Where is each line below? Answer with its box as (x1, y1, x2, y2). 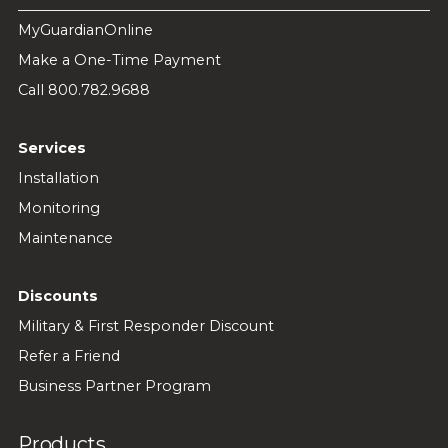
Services (17, 138, 86, 157)
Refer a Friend (17, 346, 120, 365)
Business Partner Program (17, 376, 211, 395)
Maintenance (17, 228, 113, 247)
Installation (17, 168, 99, 187)
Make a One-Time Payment (17, 50, 221, 69)
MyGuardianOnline (17, 20, 153, 39)
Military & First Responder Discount (17, 316, 274, 335)
